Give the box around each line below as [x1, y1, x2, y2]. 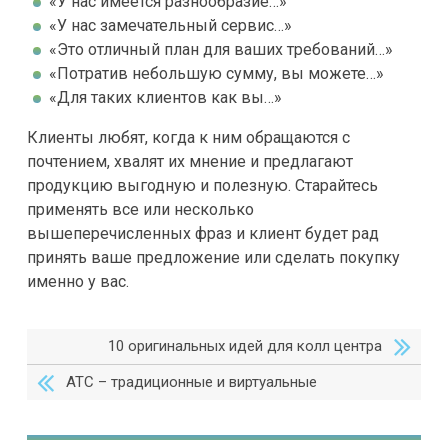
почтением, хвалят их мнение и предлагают [26, 152, 353, 171]
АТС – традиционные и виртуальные [66, 373, 318, 391]
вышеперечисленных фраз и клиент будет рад [26, 224, 379, 243]
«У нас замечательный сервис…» [48, 16, 292, 35]
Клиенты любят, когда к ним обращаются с [26, 128, 350, 147]
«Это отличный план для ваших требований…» [48, 40, 393, 59]
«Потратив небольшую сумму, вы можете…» [48, 64, 384, 83]
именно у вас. [26, 272, 129, 291]
